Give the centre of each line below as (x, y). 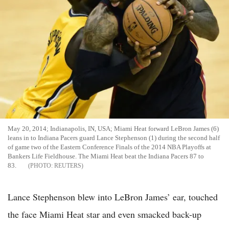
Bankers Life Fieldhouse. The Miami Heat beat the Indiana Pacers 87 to (106, 156)
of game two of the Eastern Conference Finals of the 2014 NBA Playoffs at (109, 147)
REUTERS (68, 165)
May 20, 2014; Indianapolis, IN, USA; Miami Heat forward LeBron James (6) (113, 128)
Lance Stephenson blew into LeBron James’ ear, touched (113, 197)
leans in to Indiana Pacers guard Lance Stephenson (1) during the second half (114, 138)
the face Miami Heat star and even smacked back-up (105, 214)
